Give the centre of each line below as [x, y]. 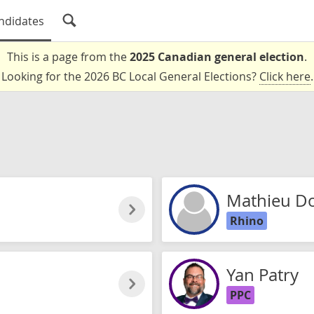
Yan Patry [262, 275]
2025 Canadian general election [217, 57]
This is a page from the [68, 57]
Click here [285, 76]
